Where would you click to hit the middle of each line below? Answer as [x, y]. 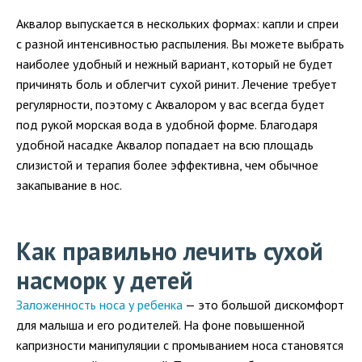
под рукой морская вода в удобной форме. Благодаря [167, 125]
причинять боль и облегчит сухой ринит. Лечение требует [177, 84]
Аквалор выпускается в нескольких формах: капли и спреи [177, 24]
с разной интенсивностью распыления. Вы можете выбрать [180, 44]
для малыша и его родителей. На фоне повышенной [160, 325]
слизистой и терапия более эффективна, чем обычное [167, 165]
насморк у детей [105, 280]
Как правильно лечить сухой [170, 251]
